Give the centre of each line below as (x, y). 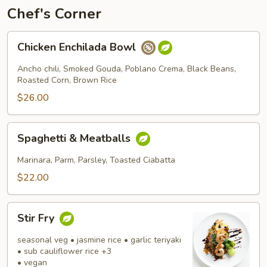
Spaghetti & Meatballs (75, 139)
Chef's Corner (54, 14)
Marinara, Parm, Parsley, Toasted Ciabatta (96, 160)
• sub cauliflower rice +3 (64, 251)
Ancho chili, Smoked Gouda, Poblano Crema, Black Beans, (127, 69)
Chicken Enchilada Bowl (78, 47)
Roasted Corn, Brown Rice (67, 80)
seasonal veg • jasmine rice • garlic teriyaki (99, 240)
